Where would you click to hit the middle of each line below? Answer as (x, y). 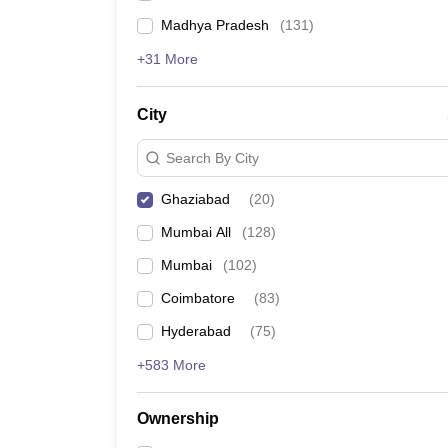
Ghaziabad (195, 199)
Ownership (178, 418)
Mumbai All (196, 232)
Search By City (212, 157)
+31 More (167, 59)
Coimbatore (198, 298)
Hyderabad (196, 331)
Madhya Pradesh (215, 25)
